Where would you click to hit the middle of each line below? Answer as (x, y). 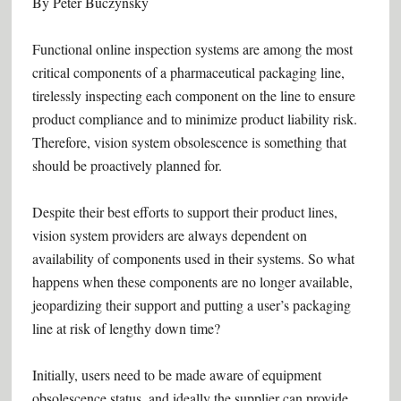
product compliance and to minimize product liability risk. (194, 119)
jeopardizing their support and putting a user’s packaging (191, 305)
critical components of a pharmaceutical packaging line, (188, 72)
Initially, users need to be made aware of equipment (176, 375)
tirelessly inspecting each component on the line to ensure (193, 95)
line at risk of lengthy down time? (126, 328)
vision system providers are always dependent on (169, 235)
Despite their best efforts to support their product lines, (184, 212)
